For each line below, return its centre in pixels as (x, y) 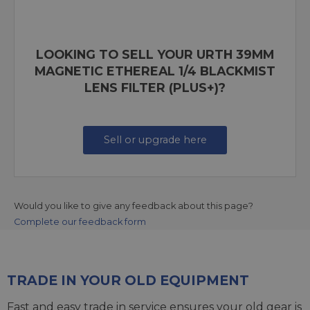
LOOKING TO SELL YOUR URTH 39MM (155, 54)
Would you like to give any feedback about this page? (134, 206)
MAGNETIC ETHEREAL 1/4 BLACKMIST (155, 71)
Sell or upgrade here (155, 140)
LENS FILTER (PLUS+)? (155, 87)
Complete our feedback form (80, 221)
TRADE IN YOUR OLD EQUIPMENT (128, 280)
